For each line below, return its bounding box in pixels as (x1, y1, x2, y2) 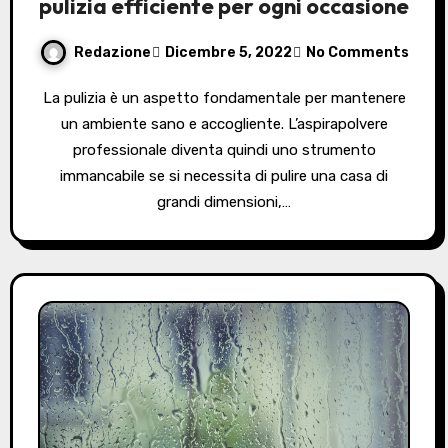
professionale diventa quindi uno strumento (72, 141, 376, 160)
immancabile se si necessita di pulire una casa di (60, 167, 388, 186)
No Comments (305, 43, 409, 61)
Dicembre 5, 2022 (164, 43, 292, 61)
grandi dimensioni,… (157, 193, 291, 212)
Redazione (73, 43, 151, 61)
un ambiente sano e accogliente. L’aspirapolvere (60, 115, 388, 134)
